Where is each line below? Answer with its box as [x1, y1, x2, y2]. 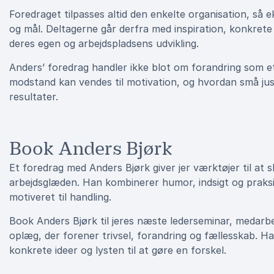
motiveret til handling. [9, 191, 111, 203]
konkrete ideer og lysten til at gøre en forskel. [9, 244, 226, 256]
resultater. [9, 91, 58, 103]
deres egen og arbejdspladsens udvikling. [9, 37, 199, 50]
